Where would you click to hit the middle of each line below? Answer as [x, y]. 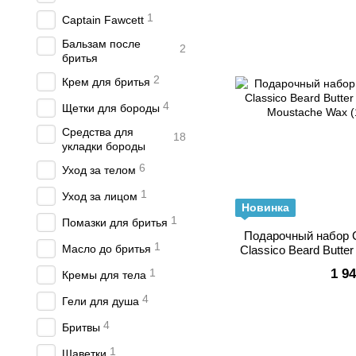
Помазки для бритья [115, 222]
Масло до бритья [106, 249]
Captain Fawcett [103, 20]
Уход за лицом [100, 196]
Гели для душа [101, 301]
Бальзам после [101, 44]
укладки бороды [104, 146]
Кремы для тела [104, 275]
